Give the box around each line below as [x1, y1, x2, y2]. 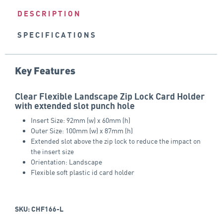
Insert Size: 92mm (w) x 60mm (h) [31, 115, 130, 124]
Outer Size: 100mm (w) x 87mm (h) [31, 126, 133, 135]
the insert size [31, 147, 74, 156]
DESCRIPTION [17, 10, 81, 18]
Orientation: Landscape [31, 157, 102, 166]
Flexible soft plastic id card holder [31, 167, 134, 176]
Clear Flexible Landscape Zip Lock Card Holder [15, 92, 205, 102]
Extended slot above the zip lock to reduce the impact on [31, 136, 201, 145]
